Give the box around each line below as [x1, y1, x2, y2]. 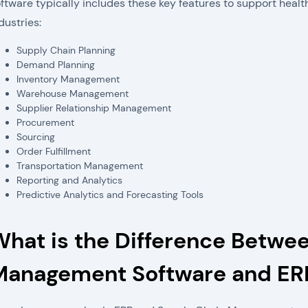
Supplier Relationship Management [16, 102, 171, 114]
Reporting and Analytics [16, 174, 122, 186]
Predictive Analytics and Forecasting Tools [16, 188, 203, 201]
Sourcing [16, 131, 55, 143]
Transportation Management [16, 159, 143, 172]
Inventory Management [16, 73, 120, 85]
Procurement [16, 116, 74, 129]
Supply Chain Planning [16, 44, 115, 56]
